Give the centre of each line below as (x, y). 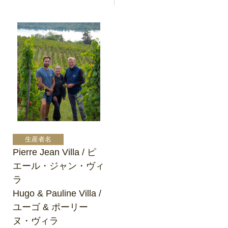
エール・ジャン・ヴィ (58, 166)
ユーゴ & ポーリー (50, 207)
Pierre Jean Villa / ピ (54, 152)
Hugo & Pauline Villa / (57, 193)
